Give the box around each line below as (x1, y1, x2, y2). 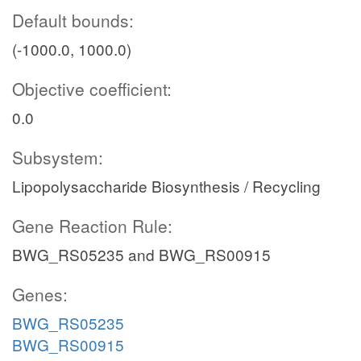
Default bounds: (12, 8, 134, 32)
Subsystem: (12, 145, 103, 169)
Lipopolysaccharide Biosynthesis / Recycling (12, 175, 321, 197)
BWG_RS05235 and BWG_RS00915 (12, 243, 271, 265)
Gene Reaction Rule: (12, 214, 172, 238)
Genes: (12, 282, 68, 306)
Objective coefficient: (12, 77, 172, 101)
